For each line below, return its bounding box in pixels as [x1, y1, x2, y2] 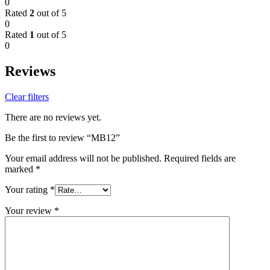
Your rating [5, 184, 50, 195]
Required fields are [164, 153, 236, 164]
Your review [5, 206, 54, 216]
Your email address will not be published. [5, 153, 162, 164]
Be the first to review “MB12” [5, 133, 120, 143]
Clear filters [5, 92, 49, 102]
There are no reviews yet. [5, 112, 101, 123]
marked [5, 164, 36, 175]
